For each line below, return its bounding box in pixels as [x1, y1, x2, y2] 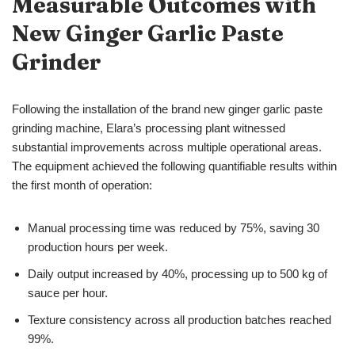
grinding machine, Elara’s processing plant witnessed [12, 121, 285, 136]
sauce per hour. [28, 286, 108, 300]
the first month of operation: [12, 178, 152, 193]
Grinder [12, 48, 101, 76]
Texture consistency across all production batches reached [28, 313, 331, 327]
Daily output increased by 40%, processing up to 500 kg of [28, 267, 327, 281]
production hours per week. [28, 240, 168, 254]
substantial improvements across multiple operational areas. [12, 140, 322, 155]
